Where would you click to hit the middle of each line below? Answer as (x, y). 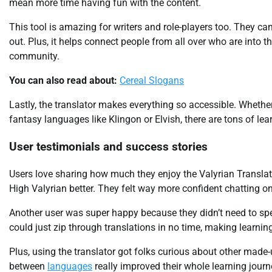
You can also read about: (63, 81)
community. (34, 56)
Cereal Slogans (152, 81)
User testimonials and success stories (108, 147)
